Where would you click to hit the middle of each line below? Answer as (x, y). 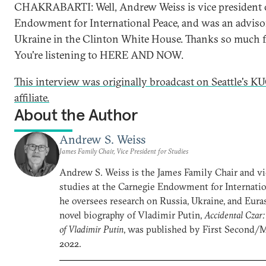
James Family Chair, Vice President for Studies (124, 151)
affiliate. (32, 98)
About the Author (76, 115)
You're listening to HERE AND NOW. (99, 55)
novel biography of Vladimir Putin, (132, 215)
